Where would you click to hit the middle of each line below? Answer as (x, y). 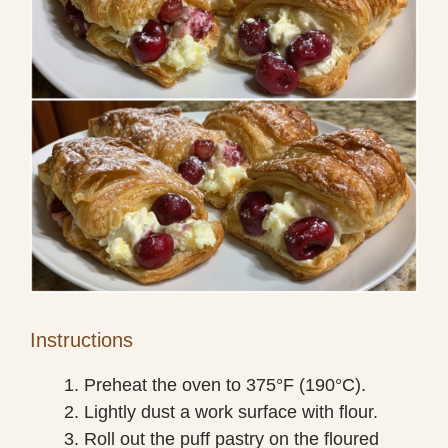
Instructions (81, 339)
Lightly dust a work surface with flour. (231, 411)
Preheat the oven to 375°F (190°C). (225, 384)
